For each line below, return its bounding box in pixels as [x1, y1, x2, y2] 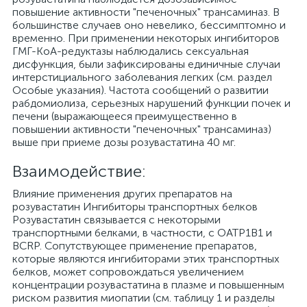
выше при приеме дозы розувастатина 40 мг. [12, 136, 236, 149]
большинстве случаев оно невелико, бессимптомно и [12, 19, 286, 32]
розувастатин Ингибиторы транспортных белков [12, 200, 258, 213]
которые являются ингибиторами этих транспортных [12, 252, 280, 265]
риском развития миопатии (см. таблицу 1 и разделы [12, 291, 275, 304]
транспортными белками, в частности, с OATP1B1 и [12, 226, 272, 239]
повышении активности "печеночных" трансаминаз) [12, 123, 271, 136]
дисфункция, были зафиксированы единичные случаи [12, 58, 280, 71]
